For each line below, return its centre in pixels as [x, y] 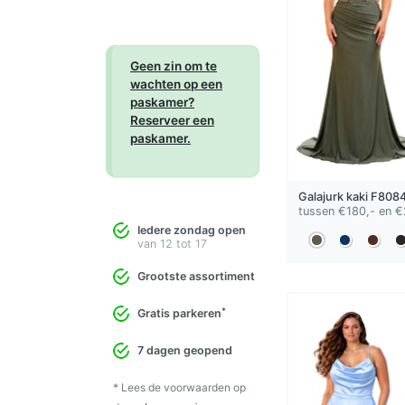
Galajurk [322, 197]
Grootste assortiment [196, 277]
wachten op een [176, 85]
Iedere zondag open [192, 231]
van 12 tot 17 [172, 244]
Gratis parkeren [179, 314]
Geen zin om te [174, 66]
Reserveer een [172, 121]
